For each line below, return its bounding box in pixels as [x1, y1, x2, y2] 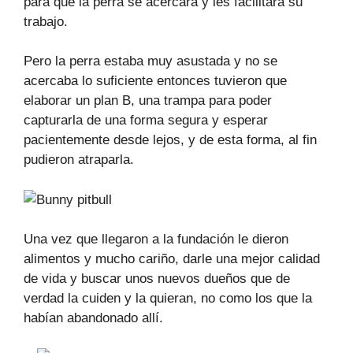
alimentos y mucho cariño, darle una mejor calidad [24, 251, 320, 266]
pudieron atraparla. [24, 152, 134, 167]
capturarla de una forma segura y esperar [24, 113, 268, 128]
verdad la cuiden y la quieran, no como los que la [24, 291, 312, 306]
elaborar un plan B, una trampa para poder [24, 93, 272, 108]
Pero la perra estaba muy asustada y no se [24, 54, 277, 69]
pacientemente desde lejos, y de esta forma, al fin [24, 132, 317, 147]
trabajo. [24, 13, 68, 29]
